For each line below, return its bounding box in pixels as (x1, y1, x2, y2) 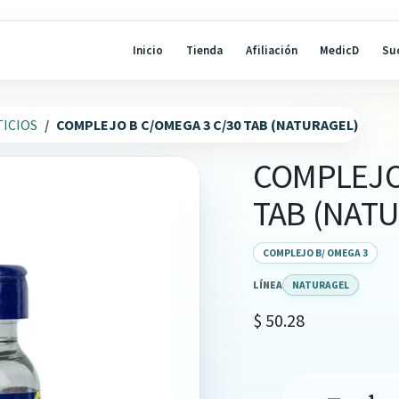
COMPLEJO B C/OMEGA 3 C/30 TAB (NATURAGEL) (56, 116, 359, 134)
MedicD (320, 43, 360, 59)
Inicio (133, 43, 164, 59)
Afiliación (245, 43, 297, 59)
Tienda (186, 43, 223, 59)
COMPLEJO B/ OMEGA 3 (263, 247, 368, 260)
